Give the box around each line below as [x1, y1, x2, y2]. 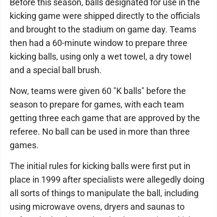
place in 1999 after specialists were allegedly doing [10, 174, 204, 185]
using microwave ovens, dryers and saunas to [10, 201, 185, 212]
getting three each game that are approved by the [10, 113, 200, 123]
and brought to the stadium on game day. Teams [10, 24, 196, 34]
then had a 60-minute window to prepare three [10, 38, 187, 48]
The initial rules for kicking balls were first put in [10, 161, 190, 171]
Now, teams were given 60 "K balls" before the [10, 86, 186, 96]
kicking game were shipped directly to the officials [10, 11, 200, 21]
